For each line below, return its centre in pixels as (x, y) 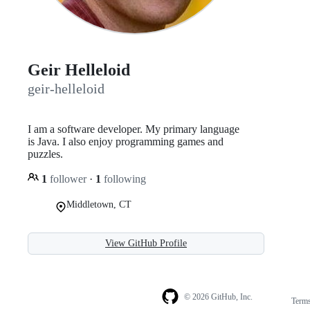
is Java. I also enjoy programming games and (126, 141)
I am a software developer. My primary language (134, 129)
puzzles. (45, 154)
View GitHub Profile (146, 243)
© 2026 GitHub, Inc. (218, 297)
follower (68, 179)
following (124, 179)
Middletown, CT (99, 204)
